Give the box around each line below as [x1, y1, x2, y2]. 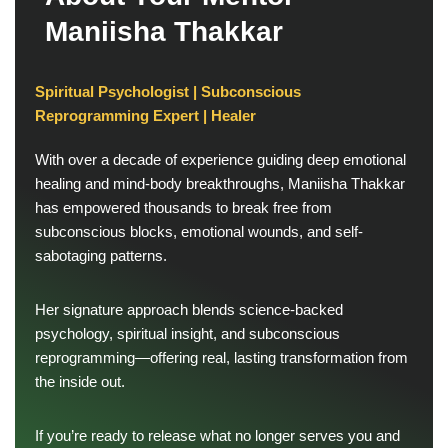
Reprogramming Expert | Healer [35, 107, 256, 125]
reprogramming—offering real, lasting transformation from [35, 349, 408, 367]
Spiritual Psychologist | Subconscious [35, 83, 301, 101]
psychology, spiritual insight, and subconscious [35, 325, 340, 343]
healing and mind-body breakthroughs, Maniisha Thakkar [35, 175, 405, 193]
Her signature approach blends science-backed [35, 301, 343, 319]
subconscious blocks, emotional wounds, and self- [35, 223, 363, 241]
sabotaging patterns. [35, 247, 167, 265]
